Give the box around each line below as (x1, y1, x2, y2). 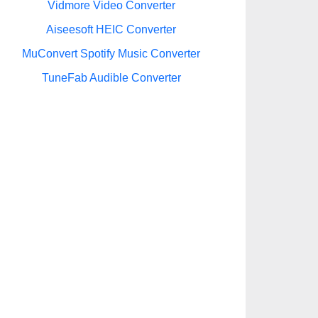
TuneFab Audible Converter (41, 72, 181, 84)
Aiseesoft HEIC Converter (46, 23, 176, 35)
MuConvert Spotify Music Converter (22, 48, 200, 60)
